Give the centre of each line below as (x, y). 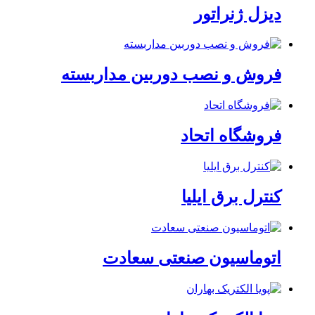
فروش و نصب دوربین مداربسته (171, 75)
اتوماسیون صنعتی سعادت (192, 258)
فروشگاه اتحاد (231, 136)
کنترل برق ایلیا (231, 197)
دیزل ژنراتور (238, 14)
